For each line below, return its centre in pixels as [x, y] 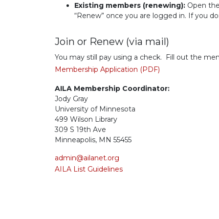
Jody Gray [71, 99]
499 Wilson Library [86, 119]
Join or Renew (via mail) [112, 41]
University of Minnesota [95, 109]
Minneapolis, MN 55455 [93, 140]
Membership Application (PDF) [107, 69]
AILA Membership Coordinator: [112, 88]
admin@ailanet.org [87, 158]
